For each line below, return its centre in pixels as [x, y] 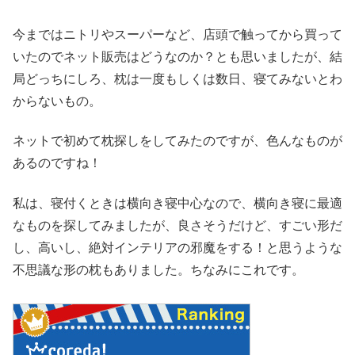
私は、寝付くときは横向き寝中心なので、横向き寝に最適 [177, 203]
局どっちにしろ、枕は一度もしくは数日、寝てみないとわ [177, 78]
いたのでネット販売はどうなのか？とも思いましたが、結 [177, 56]
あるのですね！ [57, 163]
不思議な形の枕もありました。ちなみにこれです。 [158, 269]
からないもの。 [57, 101]
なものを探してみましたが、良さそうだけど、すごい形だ [177, 225]
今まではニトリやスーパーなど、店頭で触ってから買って [177, 34]
